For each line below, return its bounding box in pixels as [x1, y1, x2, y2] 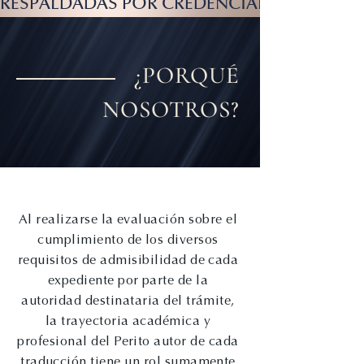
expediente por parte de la [47, 272, 209, 288]
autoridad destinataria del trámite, [21, 292, 235, 308]
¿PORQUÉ [133, 61, 240, 89]
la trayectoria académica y [45, 313, 211, 328]
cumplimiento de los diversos [37, 232, 219, 247]
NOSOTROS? [102, 95, 240, 123]
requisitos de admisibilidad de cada [17, 252, 239, 267]
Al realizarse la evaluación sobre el [18, 211, 238, 227]
